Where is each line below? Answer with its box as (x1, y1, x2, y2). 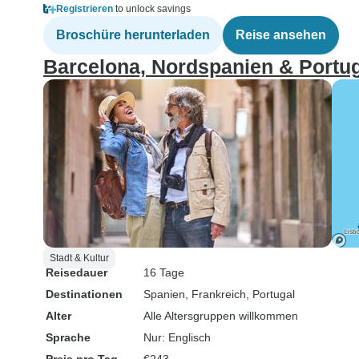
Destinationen (46, 288, 123, 301)
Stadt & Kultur (50, 252, 109, 264)
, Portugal (246, 288, 295, 301)
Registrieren (56, 3, 113, 14)
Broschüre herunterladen (56, 28, 210, 42)
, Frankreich (185, 288, 246, 301)
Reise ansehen (236, 28, 326, 42)
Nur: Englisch (143, 331, 211, 344)
